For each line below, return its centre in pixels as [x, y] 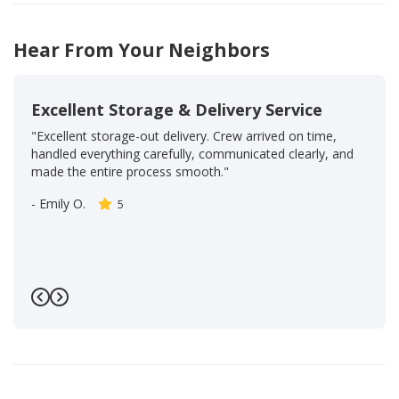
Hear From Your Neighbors [142, 49]
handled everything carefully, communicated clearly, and [192, 153]
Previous [77, 309]
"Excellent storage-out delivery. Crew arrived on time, [184, 135]
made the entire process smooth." [130, 171]
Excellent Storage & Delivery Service [177, 109]
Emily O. [62, 203]
